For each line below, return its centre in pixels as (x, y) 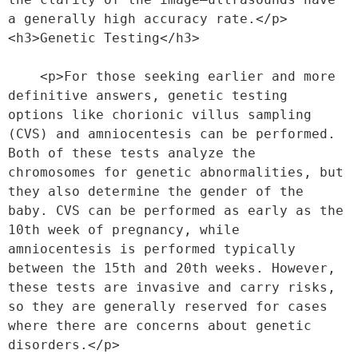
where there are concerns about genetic (160, 326)
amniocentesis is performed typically (152, 249)
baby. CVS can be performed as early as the (176, 211)
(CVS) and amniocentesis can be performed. (172, 134)
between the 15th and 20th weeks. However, (172, 268)
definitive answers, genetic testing (148, 95)
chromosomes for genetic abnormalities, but (176, 172)
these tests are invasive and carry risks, (172, 287)
